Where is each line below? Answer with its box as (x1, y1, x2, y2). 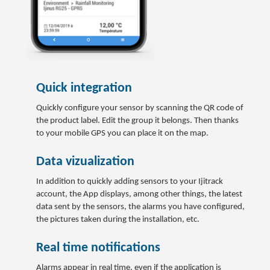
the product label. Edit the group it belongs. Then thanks (36, 116, 239, 126)
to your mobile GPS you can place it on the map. (36, 129, 209, 139)
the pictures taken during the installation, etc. (36, 215, 199, 225)
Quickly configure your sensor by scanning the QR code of (36, 104, 243, 113)
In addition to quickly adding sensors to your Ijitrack (36, 177, 223, 187)
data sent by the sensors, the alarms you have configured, (36, 202, 245, 212)
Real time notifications (36, 241, 160, 256)
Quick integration (36, 81, 132, 96)
